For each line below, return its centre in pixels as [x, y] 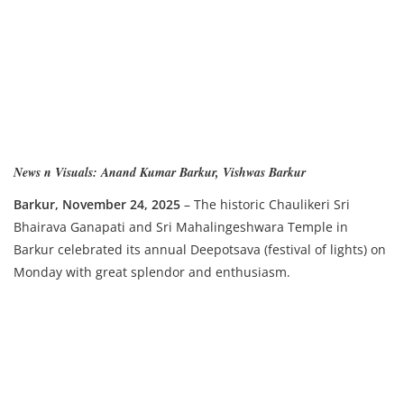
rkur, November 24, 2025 [105, 204]
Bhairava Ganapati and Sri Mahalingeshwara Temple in [181, 227]
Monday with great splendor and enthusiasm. [152, 272]
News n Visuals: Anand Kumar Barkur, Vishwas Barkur [160, 172]
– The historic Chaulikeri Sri [265, 204]
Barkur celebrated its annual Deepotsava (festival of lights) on [200, 249]
